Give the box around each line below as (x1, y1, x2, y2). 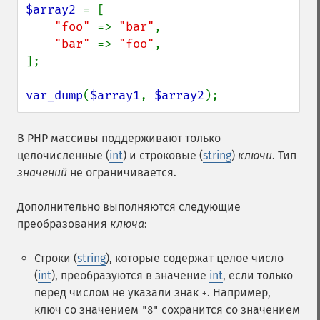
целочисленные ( (17, 149, 109, 162)
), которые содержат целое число (106, 251, 284, 265)
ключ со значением (34, 303, 141, 316)
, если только (223, 269, 293, 282)
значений (17, 166, 67, 179)
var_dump (26, 88, 83, 103)
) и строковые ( (123, 149, 203, 162)
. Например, (207, 286, 271, 299)
